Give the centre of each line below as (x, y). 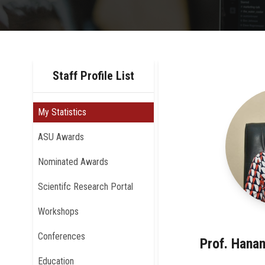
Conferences (62, 236)
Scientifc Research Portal (85, 186)
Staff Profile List (93, 75)
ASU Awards (61, 137)
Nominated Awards (73, 161)
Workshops (58, 211)
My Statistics (62, 112)
